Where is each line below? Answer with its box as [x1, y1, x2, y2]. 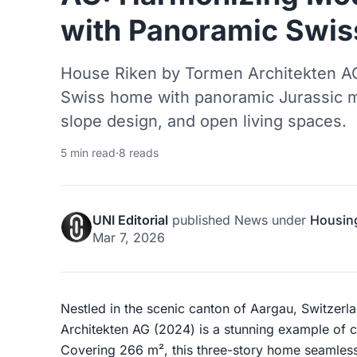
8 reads [119, 145, 159, 159]
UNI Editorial [92, 211, 168, 228]
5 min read [61, 145, 116, 159]
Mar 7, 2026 [92, 229, 165, 245]
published [168, 211, 234, 228]
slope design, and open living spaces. [61, 111, 347, 131]
